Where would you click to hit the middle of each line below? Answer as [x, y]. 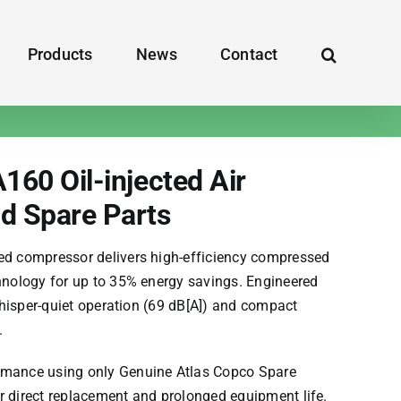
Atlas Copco [215, 372]
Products [60, 54]
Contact [249, 54]
